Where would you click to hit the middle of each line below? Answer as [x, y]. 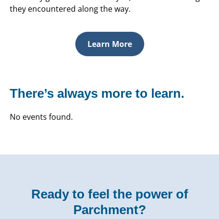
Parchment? [109, 210]
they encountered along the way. [70, 9]
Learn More [109, 44]
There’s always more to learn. [97, 94]
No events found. [41, 117]
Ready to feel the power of [109, 194]
